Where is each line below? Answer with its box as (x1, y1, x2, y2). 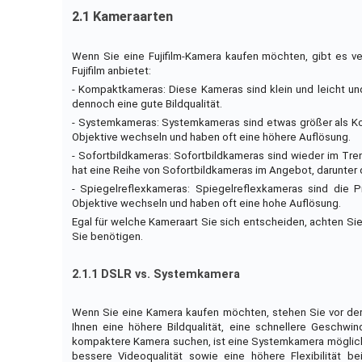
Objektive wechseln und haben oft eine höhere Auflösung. (71, 131, 351, 144)
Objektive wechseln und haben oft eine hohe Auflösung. (71, 197, 341, 210)
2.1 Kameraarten (71, 9, 173, 25)
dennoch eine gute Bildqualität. (71, 98, 222, 111)
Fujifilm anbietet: (71, 65, 151, 78)
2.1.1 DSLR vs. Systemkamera (71, 267, 240, 282)
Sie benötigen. (71, 230, 143, 243)
